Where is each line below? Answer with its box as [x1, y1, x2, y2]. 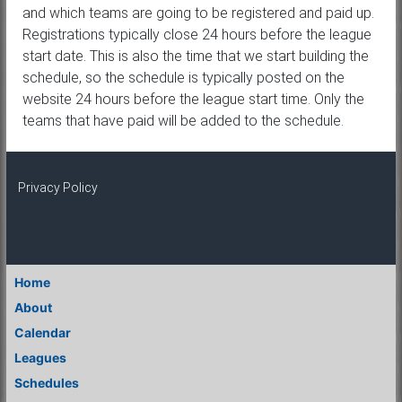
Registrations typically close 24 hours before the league [22, 26, 371, 44]
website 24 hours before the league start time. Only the [22, 91, 364, 109]
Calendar [13, 325, 71, 341]
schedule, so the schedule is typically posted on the [22, 69, 345, 87]
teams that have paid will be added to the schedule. [22, 112, 344, 130]
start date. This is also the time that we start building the [22, 48, 369, 66]
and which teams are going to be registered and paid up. [22, 4, 374, 22]
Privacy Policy [17, 180, 98, 196]
